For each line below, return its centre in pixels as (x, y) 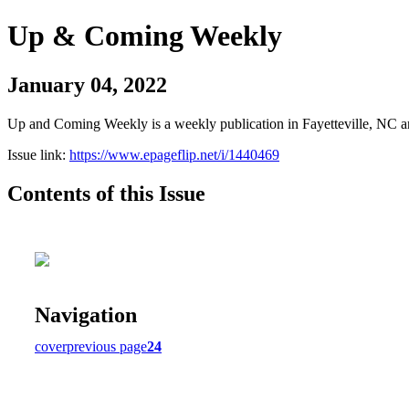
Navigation (86, 315)
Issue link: (38, 154)
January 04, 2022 (87, 84)
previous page (107, 346)
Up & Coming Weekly (145, 36)
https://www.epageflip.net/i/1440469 (174, 154)
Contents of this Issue (106, 193)
